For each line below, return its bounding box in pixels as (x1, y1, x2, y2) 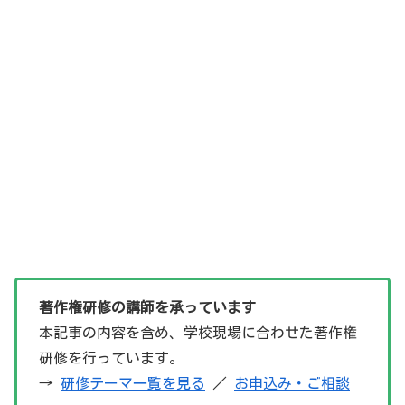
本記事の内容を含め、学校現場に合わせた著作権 (39, 325, 357, 340)
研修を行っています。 (39, 350, 184, 365)
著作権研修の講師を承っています (39, 299, 256, 315)
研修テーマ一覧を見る (61, 375, 205, 391)
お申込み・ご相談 (234, 375, 350, 391)
